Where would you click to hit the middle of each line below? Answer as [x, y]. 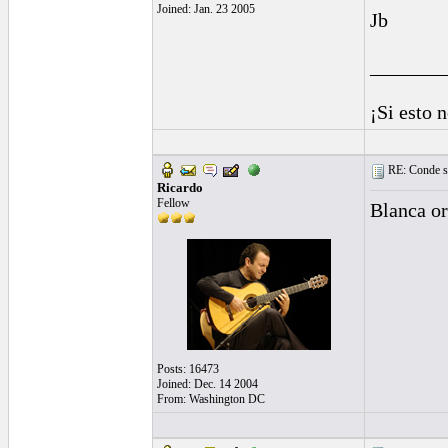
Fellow [173, 203]
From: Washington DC [211, 399]
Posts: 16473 [188, 369]
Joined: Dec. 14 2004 [207, 384]
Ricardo [180, 187]
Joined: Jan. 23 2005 [206, 9]
